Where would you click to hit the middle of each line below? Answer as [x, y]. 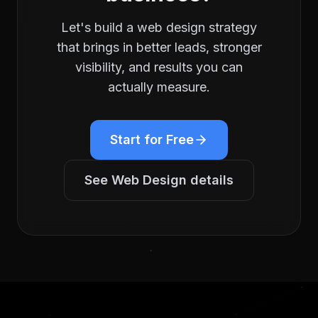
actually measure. [159, 87]
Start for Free [152, 139]
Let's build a [99, 27]
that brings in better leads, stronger [159, 47]
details [210, 180]
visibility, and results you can [159, 67]
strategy [231, 27]
